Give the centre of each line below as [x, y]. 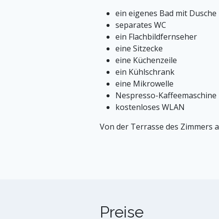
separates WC [141, 25]
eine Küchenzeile [146, 60]
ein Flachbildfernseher [156, 36]
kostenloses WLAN [150, 107]
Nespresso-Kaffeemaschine [166, 95]
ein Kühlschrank [145, 72]
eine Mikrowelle [144, 83]
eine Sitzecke [139, 48]
